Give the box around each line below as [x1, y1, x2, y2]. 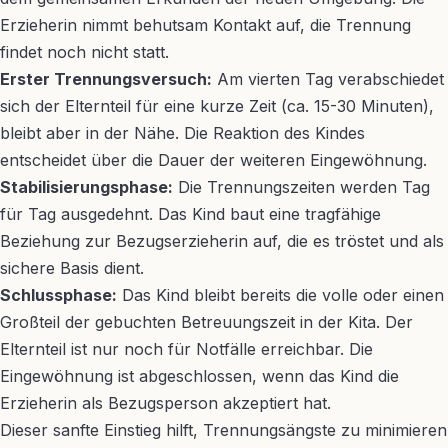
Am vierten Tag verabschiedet [212, 69, 444, 89]
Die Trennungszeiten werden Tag [173, 177, 430, 197]
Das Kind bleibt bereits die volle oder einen [117, 285, 444, 305]
